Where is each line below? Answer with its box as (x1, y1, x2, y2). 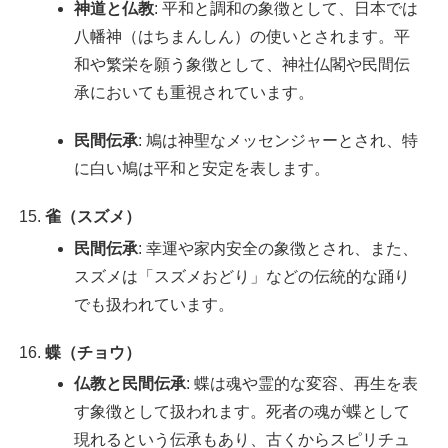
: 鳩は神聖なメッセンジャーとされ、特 (138, 132, 419, 150)
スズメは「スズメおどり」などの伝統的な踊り (74, 267, 411, 285)
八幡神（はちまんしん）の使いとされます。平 (74, 28, 411, 46)
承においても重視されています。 (74, 84, 315, 102)
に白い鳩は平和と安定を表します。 (74, 160, 331, 178)
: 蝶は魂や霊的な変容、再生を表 (186, 374, 419, 392)
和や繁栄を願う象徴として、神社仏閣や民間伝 (74, 56, 411, 74)
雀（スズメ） (45, 208, 142, 226)
